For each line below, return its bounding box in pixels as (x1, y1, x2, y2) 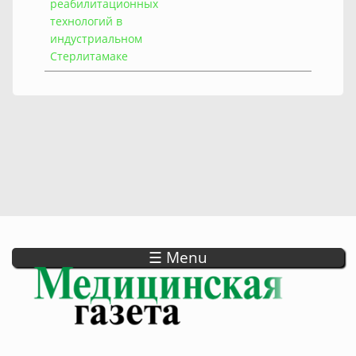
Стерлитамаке (50, 48, 128, 64)
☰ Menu (149, 246, 207, 268)
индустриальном (50, 30, 142, 46)
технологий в (50, 13, 122, 29)
